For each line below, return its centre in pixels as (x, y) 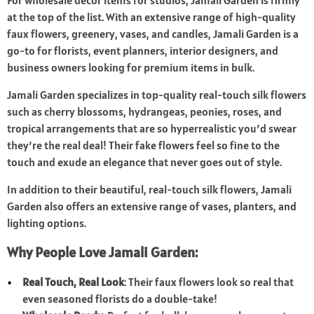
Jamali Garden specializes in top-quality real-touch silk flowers (157, 95)
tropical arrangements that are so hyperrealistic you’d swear (152, 129)
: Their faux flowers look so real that (209, 282)
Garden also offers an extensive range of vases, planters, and (152, 206)
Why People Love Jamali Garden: (102, 253)
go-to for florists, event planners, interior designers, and (143, 51)
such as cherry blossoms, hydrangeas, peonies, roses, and (144, 112)
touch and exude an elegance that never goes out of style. (144, 162)
